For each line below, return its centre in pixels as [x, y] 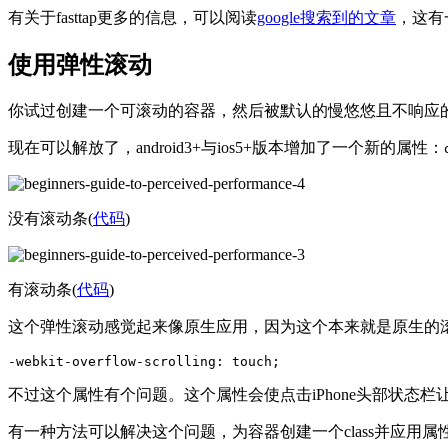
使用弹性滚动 [80, 65]
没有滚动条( [50, 219]
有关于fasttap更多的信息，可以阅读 [132, 18]
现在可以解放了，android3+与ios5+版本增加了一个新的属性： [226, 148]
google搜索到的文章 [326, 18]
